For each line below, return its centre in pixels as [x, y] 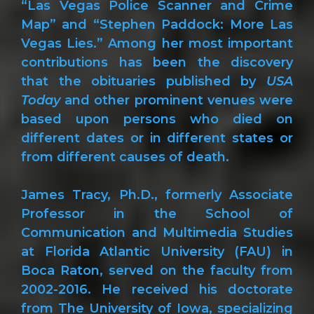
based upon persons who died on [157, 119]
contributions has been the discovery [157, 62]
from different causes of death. [125, 157]
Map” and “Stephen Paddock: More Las [157, 24]
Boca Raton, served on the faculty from [157, 270]
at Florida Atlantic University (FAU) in [157, 251]
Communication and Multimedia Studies [157, 232]
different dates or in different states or [157, 138]
